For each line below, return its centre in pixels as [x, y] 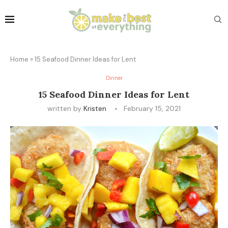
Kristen [95, 108]
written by [65, 108]
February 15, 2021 [152, 108]
